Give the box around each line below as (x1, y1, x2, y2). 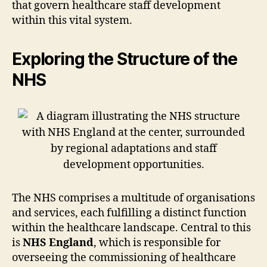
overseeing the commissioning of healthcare (12, 250, 236, 265)
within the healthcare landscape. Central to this (12, 221, 251, 235)
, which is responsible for (94, 235, 221, 250)
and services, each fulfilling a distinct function (12, 206, 247, 220)
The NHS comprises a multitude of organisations (12, 191, 255, 205)
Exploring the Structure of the (12, 48, 238, 69)
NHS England (23, 235, 94, 250)
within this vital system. (12, 13, 132, 27)
